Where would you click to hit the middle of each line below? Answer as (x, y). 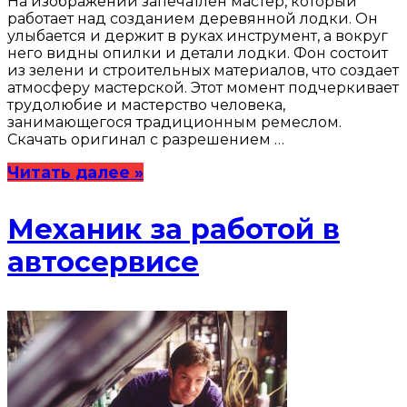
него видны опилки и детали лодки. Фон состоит (198, 53)
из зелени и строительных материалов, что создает (203, 70)
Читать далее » (75, 172)
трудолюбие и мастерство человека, (146, 105)
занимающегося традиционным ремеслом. (174, 122)
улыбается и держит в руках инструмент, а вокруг (198, 36)
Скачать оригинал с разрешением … (146, 139)
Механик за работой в (174, 230)
